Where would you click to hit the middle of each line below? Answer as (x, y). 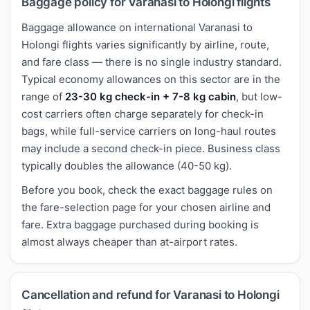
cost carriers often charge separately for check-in (143, 113)
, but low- (259, 96)
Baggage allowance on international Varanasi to (137, 27)
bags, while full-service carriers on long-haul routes (149, 131)
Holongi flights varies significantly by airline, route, (145, 44)
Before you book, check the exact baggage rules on (147, 190)
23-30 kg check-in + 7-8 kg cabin (151, 96)
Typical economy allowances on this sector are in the (151, 79)
